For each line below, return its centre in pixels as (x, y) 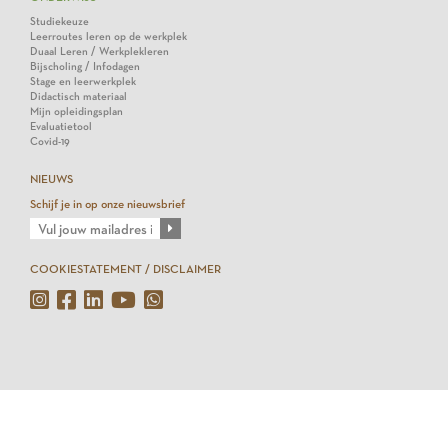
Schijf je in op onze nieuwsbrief (107, 204)
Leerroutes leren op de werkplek (108, 36)
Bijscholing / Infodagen (85, 66)
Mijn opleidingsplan (76, 111)
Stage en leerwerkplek (83, 81)
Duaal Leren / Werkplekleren (99, 51)
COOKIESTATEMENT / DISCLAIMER (125, 269)
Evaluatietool (61, 126)
